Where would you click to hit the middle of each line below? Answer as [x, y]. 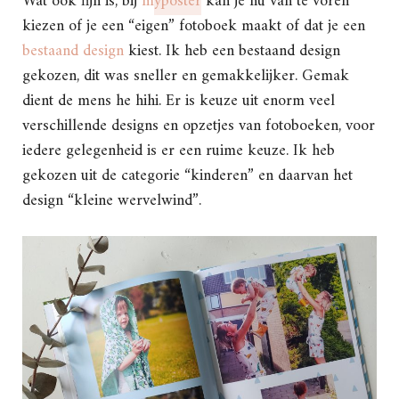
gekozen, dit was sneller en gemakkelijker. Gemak [186, 76]
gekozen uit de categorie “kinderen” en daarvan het [187, 175]
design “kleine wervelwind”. [112, 200]
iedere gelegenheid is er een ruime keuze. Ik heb [179, 151]
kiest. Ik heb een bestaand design [232, 51]
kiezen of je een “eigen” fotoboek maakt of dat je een [194, 26]
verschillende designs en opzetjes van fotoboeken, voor [199, 126]
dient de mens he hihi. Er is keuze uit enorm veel [179, 101]
